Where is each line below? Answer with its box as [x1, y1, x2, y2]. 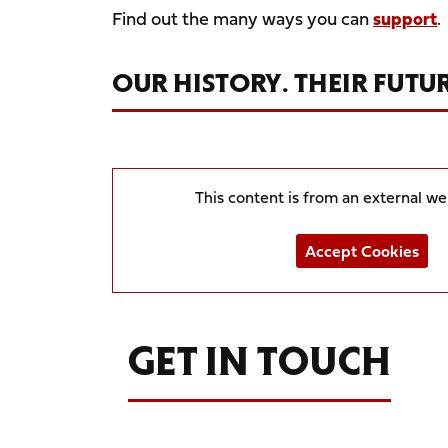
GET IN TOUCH [128, 344, 391, 380]
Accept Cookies [304, 239, 419, 264]
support [373, 5, 437, 33]
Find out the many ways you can [112, 5, 373, 33]
